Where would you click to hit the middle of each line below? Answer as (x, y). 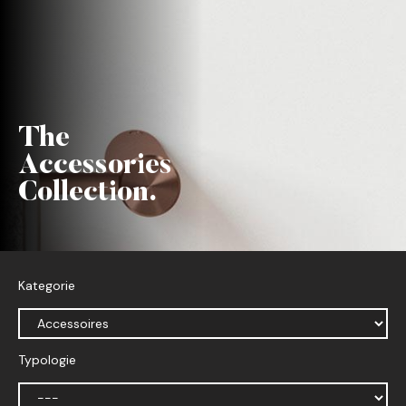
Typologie (47, 360)
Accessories (95, 167)
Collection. (87, 194)
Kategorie (47, 286)
